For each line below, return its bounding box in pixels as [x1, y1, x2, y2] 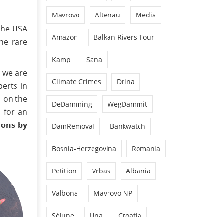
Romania [132, 143, 160, 153]
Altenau [95, 10, 120, 19]
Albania [126, 166, 151, 175]
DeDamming [52, 99, 92, 108]
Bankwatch [110, 121, 145, 131]
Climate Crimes [52, 77, 101, 86]
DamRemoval [52, 121, 94, 131]
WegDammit [108, 99, 147, 108]
